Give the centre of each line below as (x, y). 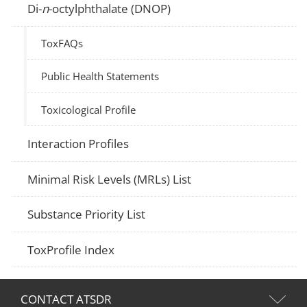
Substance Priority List (87, 214)
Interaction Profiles (78, 144)
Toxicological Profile (89, 109)
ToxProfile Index (71, 249)
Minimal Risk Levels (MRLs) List (110, 179)
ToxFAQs (62, 43)
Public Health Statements (100, 76)
